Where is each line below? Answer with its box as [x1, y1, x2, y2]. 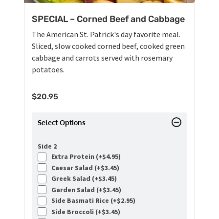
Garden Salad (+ [48, 185, 103, 194]
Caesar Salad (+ [48, 163, 101, 172]
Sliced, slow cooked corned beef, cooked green [32, 41, 185, 51]
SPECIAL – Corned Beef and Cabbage [32, 14, 185, 25]
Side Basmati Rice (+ [48, 196, 117, 205]
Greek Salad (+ [48, 174, 98, 183]
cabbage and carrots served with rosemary [32, 53, 173, 63]
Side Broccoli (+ [48, 207, 102, 216]
